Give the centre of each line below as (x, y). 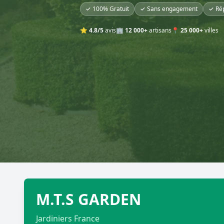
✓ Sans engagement (169, 8)
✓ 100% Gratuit (107, 8)
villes (211, 30)
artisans (159, 30)
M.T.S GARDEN (88, 199)
